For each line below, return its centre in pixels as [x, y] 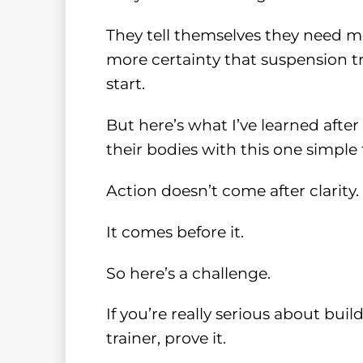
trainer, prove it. [166, 339]
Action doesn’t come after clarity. [232, 190]
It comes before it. [175, 232]
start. [125, 84]
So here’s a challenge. [188, 273]
